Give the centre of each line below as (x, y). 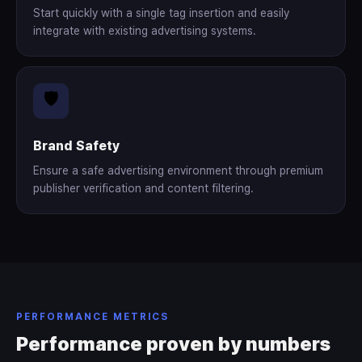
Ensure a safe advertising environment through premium (178, 170)
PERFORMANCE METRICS (93, 317)
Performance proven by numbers (173, 344)
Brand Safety (76, 146)
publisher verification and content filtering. (143, 188)
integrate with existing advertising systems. (145, 31)
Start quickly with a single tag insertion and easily (161, 13)
